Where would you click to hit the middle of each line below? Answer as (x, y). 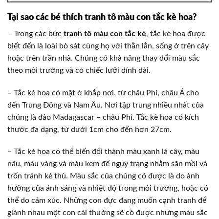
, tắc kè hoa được (176, 33)
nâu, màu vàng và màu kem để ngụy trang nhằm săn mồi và (107, 164)
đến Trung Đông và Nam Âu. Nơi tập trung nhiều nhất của (106, 105)
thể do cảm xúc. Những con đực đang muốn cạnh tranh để (107, 201)
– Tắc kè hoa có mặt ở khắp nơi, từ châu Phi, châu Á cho (103, 93)
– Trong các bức (35, 33)
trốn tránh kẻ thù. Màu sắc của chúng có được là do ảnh (103, 176)
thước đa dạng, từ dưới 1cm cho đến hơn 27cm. (89, 129)
